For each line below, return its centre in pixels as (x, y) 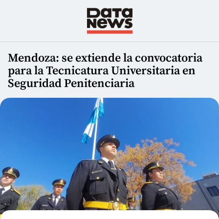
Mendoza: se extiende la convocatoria (105, 58)
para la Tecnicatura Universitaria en (102, 71)
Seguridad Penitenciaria (71, 84)
